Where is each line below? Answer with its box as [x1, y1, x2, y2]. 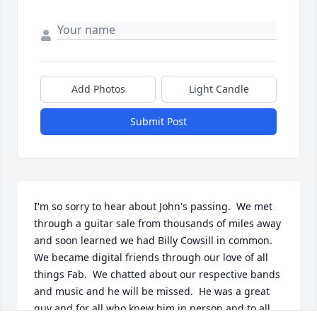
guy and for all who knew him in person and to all [34, 301, 270, 316]
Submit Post [130, 115, 187, 129]
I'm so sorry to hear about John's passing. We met [34, 200, 272, 214]
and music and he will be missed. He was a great [34, 284, 270, 299]
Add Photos [71, 82, 125, 96]
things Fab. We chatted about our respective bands [34, 267, 280, 282]
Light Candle [189, 82, 249, 96]
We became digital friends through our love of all [34, 250, 268, 265]
